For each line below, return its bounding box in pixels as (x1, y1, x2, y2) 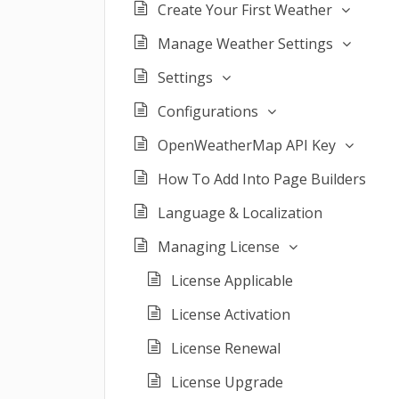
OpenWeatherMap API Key (158, 135, 336, 155)
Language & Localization (158, 203, 322, 223)
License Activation (171, 305, 290, 324)
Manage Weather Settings (158, 34, 333, 53)
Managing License (158, 237, 280, 256)
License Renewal (171, 338, 281, 358)
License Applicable (171, 271, 293, 290)
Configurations (158, 102, 258, 121)
